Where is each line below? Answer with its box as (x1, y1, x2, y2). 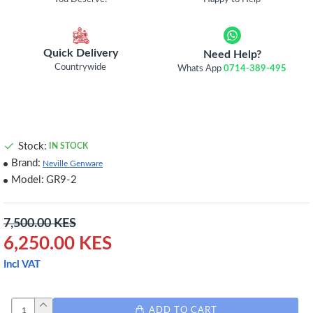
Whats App (177, 64, 224, 73)
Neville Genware (43, 159, 103, 168)
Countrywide (54, 62, 107, 72)
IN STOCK (49, 142, 88, 150)
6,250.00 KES (3, 235, 112, 253)
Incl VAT (3, 259, 41, 270)
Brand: (11, 158, 41, 168)
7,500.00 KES (3, 217, 76, 230)
